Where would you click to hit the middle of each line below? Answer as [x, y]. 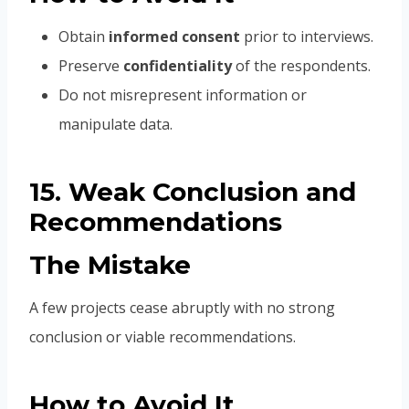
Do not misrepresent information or [183, 95]
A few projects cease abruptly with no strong [182, 308]
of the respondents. [301, 66]
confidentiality [178, 66]
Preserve [91, 66]
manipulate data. [115, 125]
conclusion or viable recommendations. [163, 337]
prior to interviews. [307, 37]
